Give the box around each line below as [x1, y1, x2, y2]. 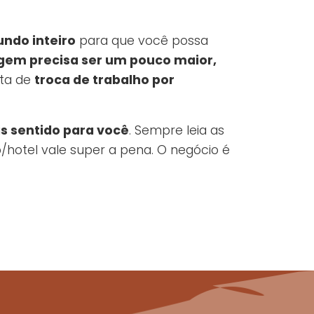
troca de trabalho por [34, 71, 175, 89]
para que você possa [76, 32, 208, 50]
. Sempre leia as [129, 122, 224, 139]
